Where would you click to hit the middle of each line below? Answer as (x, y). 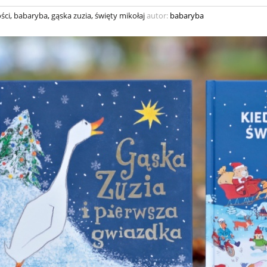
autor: (157, 16)
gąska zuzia (71, 16)
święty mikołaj (120, 16)
